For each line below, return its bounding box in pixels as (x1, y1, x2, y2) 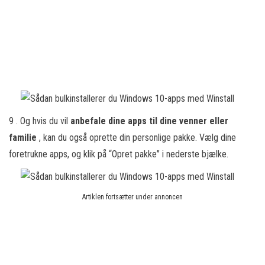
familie (9, 132, 39, 143)
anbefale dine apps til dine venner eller (70, 115, 228, 127)
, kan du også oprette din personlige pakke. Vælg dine (39, 132, 236, 143)
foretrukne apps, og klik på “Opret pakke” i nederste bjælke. (9, 148, 228, 160)
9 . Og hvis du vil (9, 115, 70, 127)
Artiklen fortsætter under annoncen (82, 193, 183, 201)
